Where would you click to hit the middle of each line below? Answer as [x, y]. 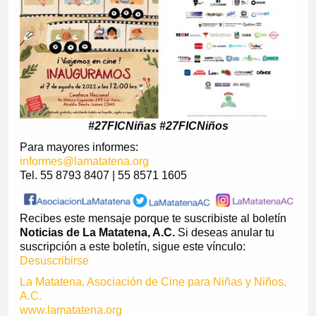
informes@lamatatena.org [84, 161]
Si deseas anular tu [224, 232]
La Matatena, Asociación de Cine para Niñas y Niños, [153, 281]
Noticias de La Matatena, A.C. [97, 232]
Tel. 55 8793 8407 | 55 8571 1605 [103, 175]
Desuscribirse [54, 260]
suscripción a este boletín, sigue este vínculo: [132, 246]
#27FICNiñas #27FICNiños [158, 126]
